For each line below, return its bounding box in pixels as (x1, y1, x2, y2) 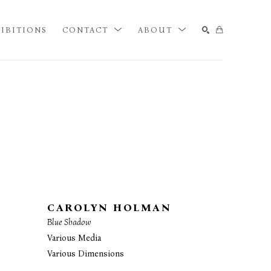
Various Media (47, 232, 102, 243)
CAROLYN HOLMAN (47, 201, 172, 214)
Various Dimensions (47, 248, 125, 259)
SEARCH (180, 78, 216, 87)
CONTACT (62, 25, 112, 34)
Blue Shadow (47, 217, 92, 227)
